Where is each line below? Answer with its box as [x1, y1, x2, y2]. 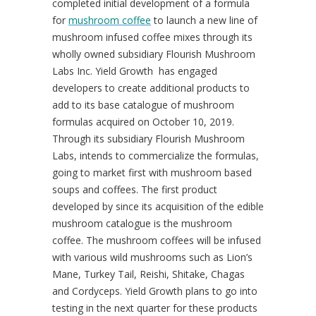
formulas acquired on [52, 115, 152, 128]
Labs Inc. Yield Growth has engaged [52, 64, 217, 78]
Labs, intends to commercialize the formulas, [52, 149, 259, 162]
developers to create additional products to [52, 81, 250, 95]
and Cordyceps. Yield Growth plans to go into [52, 284, 257, 298]
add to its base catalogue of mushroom [52, 98, 234, 111]
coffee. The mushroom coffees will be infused [52, 233, 261, 247]
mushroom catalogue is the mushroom [52, 217, 232, 230]
